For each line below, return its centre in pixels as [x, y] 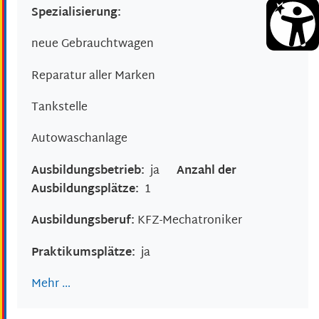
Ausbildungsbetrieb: [91, 171]
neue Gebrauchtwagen [93, 45]
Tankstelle [59, 108]
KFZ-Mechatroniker [190, 221]
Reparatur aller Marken [93, 76]
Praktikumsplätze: [86, 253]
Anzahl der [206, 171]
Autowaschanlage [79, 140]
